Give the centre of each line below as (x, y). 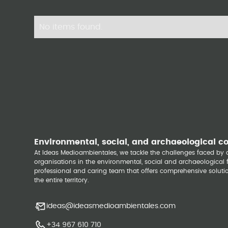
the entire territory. (62, 180)
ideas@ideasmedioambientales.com (111, 206)
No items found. (71, 27)
